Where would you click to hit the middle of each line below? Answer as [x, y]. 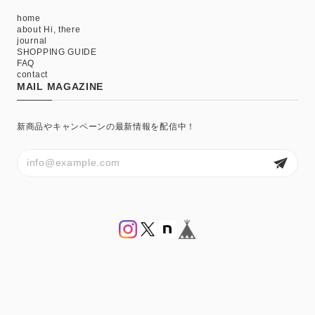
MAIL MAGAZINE [60, 87]
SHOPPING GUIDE [57, 52]
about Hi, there [49, 30]
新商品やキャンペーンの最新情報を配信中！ [106, 127]
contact [32, 75]
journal [32, 41]
